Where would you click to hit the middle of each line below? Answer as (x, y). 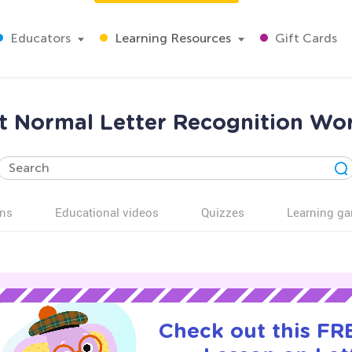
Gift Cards (304, 38)
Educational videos (107, 212)
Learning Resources (171, 38)
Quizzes (223, 212)
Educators (39, 38)
